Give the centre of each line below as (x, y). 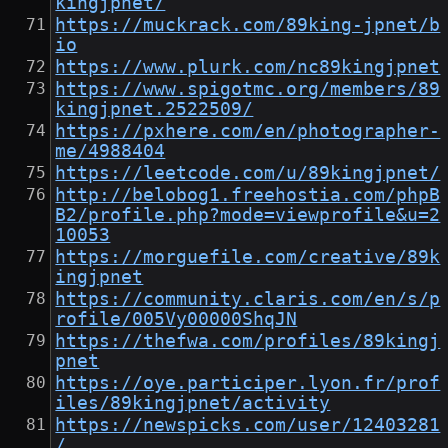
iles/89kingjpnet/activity (193, 403)
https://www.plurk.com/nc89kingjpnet (248, 67)
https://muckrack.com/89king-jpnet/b (248, 25)
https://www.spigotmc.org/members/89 (248, 89)
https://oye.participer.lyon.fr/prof (248, 383)
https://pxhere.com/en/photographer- (248, 131)
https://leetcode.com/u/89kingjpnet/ (248, 173)
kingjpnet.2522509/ (154, 109)
